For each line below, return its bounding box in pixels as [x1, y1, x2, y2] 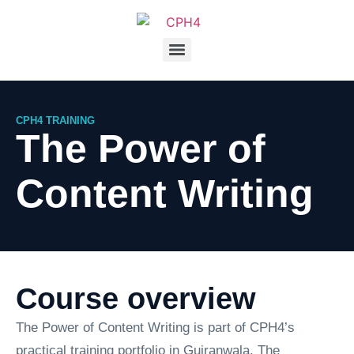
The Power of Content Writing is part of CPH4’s [16, 320, 295, 335]
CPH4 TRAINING [16, 115, 95, 126]
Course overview [16, 282, 256, 315]
